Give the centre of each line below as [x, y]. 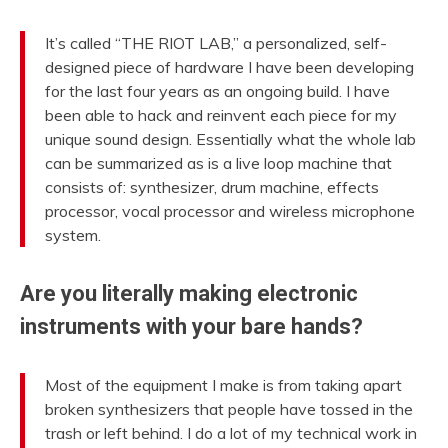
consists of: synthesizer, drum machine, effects [212, 187]
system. [73, 235]
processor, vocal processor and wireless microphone [230, 211]
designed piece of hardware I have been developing [229, 67]
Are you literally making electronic [189, 294]
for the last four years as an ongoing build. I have [217, 91]
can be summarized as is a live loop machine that [218, 163]
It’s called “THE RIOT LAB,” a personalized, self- [216, 43]
